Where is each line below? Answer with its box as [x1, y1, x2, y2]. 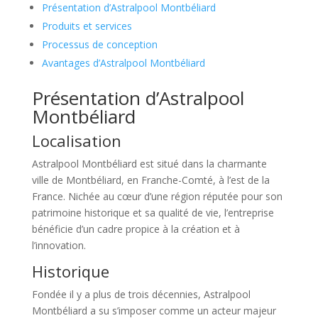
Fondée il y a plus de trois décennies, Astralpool [31, 287, 251, 301]
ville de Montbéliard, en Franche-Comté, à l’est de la [31, 172, 270, 187]
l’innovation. [31, 238, 86, 252]
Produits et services [41, 18, 132, 33]
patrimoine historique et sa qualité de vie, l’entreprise [31, 205, 274, 219]
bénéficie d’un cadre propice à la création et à [31, 221, 240, 236]
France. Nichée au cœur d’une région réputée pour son [31, 189, 283, 203]
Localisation [31, 129, 121, 151]
